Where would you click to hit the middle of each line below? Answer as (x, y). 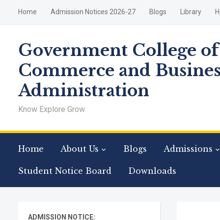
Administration (84, 91)
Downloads (152, 171)
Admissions (188, 149)
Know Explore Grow (52, 109)
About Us (80, 149)
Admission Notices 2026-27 (93, 12)
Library (191, 12)
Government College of (118, 50)
